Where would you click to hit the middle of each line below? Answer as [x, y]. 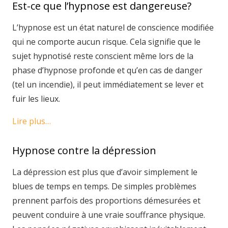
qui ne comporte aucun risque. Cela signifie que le [106, 42]
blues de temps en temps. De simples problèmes [104, 187]
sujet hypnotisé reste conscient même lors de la [103, 56]
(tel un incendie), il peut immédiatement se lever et [108, 85]
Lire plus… [32, 121]
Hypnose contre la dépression [84, 151]
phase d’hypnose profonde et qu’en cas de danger [107, 70]
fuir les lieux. [36, 99]
